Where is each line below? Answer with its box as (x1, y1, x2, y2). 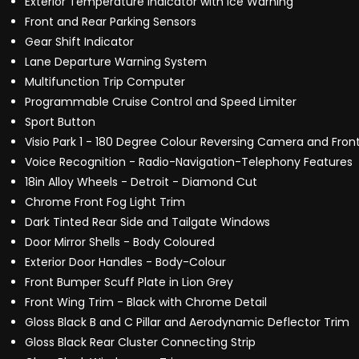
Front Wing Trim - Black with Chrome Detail (25, 294, 267, 311)
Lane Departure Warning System (25, 54, 207, 71)
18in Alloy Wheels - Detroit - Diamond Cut (25, 174, 257, 191)
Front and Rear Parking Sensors (25, 14, 196, 30)
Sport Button (25, 114, 95, 131)
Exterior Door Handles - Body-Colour (25, 254, 226, 271)
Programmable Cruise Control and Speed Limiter (25, 94, 296, 111)
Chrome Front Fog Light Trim (25, 194, 185, 211)
